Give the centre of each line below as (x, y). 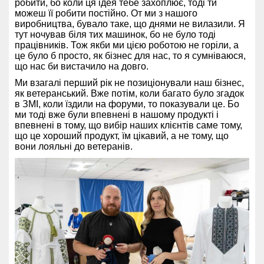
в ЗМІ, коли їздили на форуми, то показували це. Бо (127, 104)
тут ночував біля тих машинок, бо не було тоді (115, 34)
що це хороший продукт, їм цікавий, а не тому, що (122, 136)
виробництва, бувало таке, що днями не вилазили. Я (130, 24)
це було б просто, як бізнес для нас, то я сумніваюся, (130, 55)
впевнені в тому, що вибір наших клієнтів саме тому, (128, 125)
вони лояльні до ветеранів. (74, 146)
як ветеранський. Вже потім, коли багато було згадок (129, 93)
